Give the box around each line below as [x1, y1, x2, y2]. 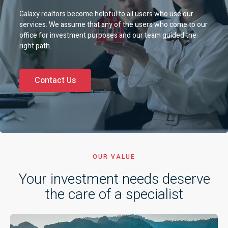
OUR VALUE [93, 153, 135, 160]
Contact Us [35, 74, 76, 87]
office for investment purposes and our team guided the [19, 30, 196, 41]
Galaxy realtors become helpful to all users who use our [19, 8, 193, 19]
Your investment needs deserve [18, 170, 210, 187]
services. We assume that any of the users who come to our [19, 19, 208, 30]
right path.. [19, 40, 53, 51]
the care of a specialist [45, 185, 183, 203]
